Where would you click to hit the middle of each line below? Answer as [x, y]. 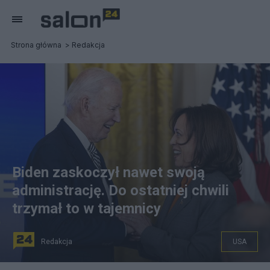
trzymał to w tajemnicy [86, 209]
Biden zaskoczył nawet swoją [108, 172]
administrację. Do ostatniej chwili [121, 190]
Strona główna [36, 45]
